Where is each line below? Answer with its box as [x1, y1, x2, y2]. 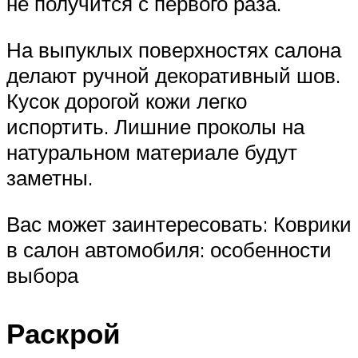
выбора [6, 261, 78, 288]
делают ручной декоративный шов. [6, 62, 340, 88]
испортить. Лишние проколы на [6, 113, 304, 139]
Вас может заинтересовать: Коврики [6, 210, 352, 237]
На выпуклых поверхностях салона [6, 36, 341, 62]
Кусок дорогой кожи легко [6, 87, 247, 113]
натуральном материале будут [6, 138, 297, 165]
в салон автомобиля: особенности [6, 236, 332, 262]
